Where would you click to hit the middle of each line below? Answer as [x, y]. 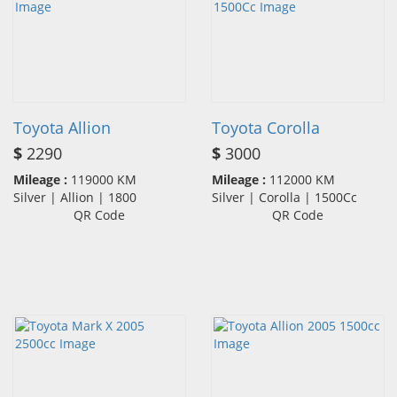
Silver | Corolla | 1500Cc [290, 197]
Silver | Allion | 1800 [80, 197]
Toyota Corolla [266, 127]
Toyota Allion [62, 127]
